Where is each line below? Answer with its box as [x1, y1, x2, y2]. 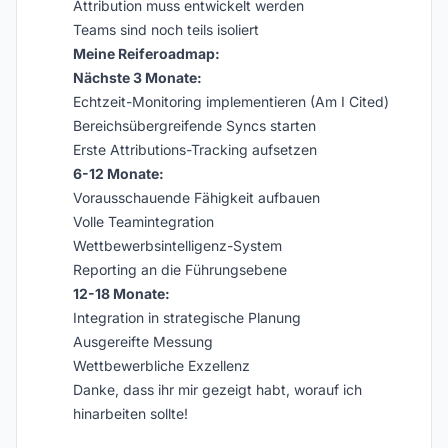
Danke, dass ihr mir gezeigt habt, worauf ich [73, 381, 362, 398]
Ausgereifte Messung [73, 333, 213, 350]
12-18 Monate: [73, 285, 170, 302]
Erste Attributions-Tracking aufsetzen [73, 141, 317, 158]
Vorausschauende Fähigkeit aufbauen [73, 189, 320, 206]
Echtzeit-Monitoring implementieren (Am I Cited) [73, 93, 389, 110]
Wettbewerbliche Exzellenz [73, 357, 250, 374]
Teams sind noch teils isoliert [73, 21, 259, 38]
